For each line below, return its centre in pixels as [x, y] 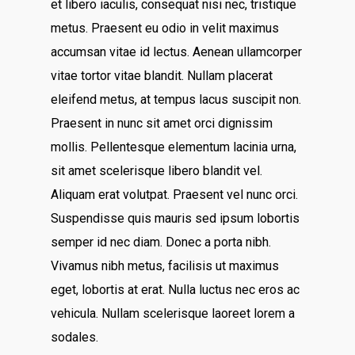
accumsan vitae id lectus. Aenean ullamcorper [177, 52]
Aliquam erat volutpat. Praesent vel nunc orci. [175, 195]
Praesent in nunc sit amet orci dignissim [162, 123]
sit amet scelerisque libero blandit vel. [157, 171]
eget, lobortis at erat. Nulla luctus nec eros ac [176, 290]
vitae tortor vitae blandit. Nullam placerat [162, 76]
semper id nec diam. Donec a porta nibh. [161, 242]
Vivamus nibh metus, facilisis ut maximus [165, 266]
